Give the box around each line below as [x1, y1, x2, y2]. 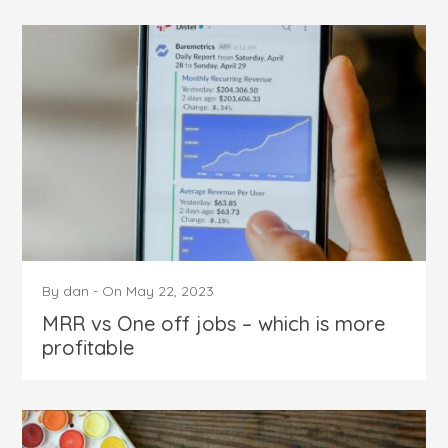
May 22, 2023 [126, 281, 215, 300]
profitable [42, 334, 135, 360]
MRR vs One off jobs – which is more [42, 310, 386, 336]
